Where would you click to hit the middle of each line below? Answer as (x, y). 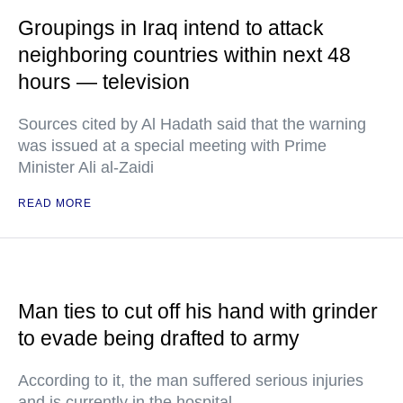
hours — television (104, 82)
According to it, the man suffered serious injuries (191, 381)
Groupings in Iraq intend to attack (171, 28)
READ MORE (55, 203)
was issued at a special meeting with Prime (172, 146)
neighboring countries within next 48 (184, 55)
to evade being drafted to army (159, 338)
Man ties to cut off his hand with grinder (198, 311)
